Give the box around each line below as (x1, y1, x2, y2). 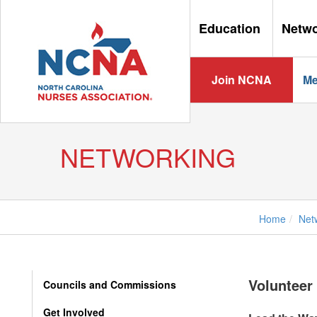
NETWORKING (60, 139, 236, 175)
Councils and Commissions (43, 277, 176, 292)
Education (198, 19, 264, 38)
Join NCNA (211, 71, 272, 88)
